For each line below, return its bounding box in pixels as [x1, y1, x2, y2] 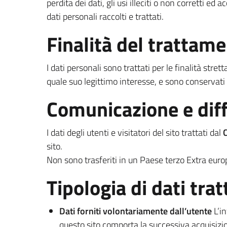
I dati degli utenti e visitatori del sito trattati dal [47, 126, 223, 139]
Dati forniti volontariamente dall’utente [59, 204, 212, 218]
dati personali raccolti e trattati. [47, 10, 164, 23]
